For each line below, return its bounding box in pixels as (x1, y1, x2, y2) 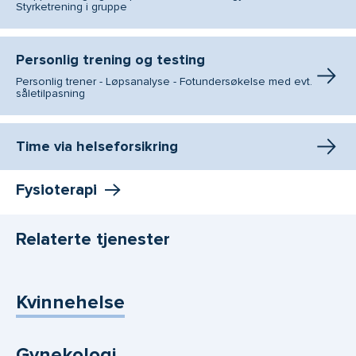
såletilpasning (16, 87, 85, 101)
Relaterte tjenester (16, 229, 170, 250)
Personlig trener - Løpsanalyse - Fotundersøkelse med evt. (16, 75, 312, 89)
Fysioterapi (16, 180, 97, 200)
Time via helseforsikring (16, 137, 178, 156)
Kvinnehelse (16, 291, 125, 315)
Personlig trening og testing (16, 51, 205, 69)
